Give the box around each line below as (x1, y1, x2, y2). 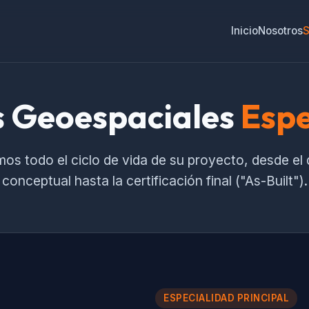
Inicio (231, 24, 258, 37)
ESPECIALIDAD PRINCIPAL (163, 292, 289, 303)
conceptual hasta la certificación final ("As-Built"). (1, 172, 308, 189)
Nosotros (258, 24, 303, 37)
